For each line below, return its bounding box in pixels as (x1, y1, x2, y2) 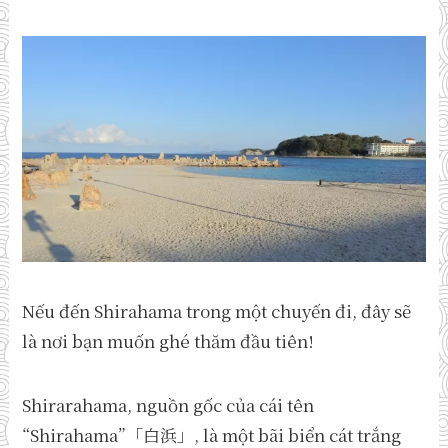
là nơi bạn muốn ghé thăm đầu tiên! (22, 328, 315, 354)
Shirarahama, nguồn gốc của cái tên (22, 392, 315, 418)
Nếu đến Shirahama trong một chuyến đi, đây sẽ (22, 298, 412, 324)
